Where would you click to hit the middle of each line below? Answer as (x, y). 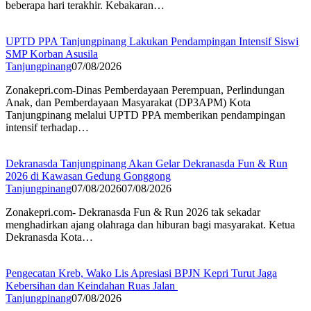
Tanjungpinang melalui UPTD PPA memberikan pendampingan (145, 115)
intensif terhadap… (47, 127)
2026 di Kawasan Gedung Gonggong (88, 176)
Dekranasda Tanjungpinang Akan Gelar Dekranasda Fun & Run (146, 163)
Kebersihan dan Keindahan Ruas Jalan (92, 285)
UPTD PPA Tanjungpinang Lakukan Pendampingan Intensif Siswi (152, 41)
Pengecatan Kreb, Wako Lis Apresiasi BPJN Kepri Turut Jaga (141, 273)
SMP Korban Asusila (52, 53)
